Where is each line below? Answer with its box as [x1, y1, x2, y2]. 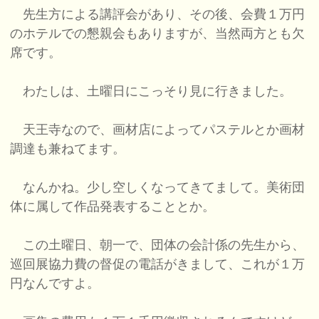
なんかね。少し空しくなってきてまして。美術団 [10, 180, 305, 195]
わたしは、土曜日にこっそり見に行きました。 [10, 84, 293, 99]
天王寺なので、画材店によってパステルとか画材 [10, 122, 305, 137]
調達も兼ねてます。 [10, 142, 126, 157]
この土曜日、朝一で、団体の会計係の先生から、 [10, 238, 305, 253]
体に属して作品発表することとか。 [10, 199, 216, 214]
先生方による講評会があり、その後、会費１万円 [10, 7, 305, 22]
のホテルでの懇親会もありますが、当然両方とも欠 [10, 26, 305, 41]
